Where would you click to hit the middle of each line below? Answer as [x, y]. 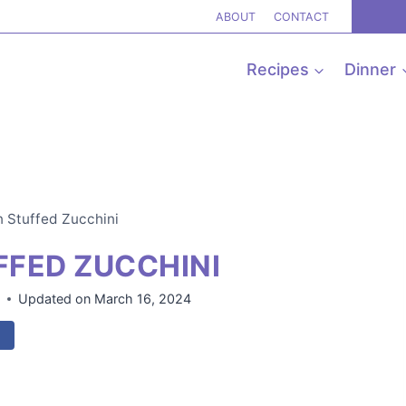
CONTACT [301, 17]
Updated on [55, 299]
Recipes [277, 69]
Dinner [371, 69]
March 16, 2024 [142, 299]
